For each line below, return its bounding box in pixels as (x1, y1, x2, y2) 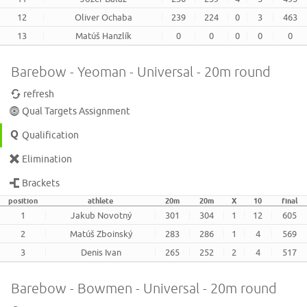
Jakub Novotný (71, 210, 132, 221)
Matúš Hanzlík (75, 31, 132, 40)
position (8, 197, 38, 206)
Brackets (22, 177, 60, 189)
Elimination (22, 153, 73, 165)
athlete (87, 197, 113, 206)
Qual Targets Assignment (22, 106, 131, 117)
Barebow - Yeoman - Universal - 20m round (11, 64, 271, 79)
